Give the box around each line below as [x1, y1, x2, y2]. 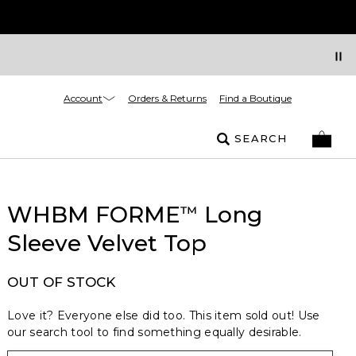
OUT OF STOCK [7, 274, 115, 290]
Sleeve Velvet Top [7, 230, 207, 257]
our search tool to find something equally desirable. [7, 325, 302, 339]
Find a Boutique [219, 92, 292, 104]
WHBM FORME [7, 201, 180, 228]
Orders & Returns [128, 92, 207, 104]
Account [64, 91, 103, 104]
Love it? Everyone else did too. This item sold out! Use [7, 308, 320, 323]
